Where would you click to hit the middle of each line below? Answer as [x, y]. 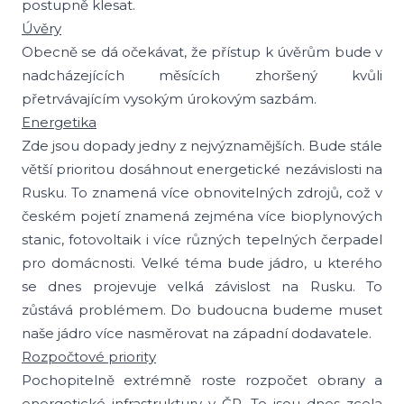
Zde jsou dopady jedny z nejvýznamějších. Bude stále [202, 146]
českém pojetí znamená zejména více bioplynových [202, 216]
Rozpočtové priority [89, 357]
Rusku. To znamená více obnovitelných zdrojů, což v [202, 193]
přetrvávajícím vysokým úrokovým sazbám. [169, 99]
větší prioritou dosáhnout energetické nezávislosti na [202, 169]
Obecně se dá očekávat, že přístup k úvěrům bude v [202, 52]
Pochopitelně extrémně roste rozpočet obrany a [202, 380]
